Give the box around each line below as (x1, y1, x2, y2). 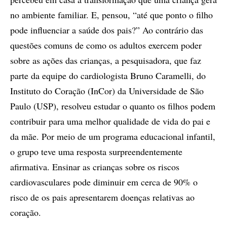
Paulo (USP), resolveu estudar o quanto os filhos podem (10, 99, 215, 112)
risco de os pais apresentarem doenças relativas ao (10, 191, 195, 203)
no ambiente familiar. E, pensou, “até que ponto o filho (10, 8, 213, 21)
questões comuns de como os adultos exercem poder (10, 39, 202, 51)
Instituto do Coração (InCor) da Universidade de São (10, 84, 204, 97)
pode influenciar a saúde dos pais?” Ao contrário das (10, 23, 203, 36)
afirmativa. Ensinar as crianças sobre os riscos (10, 160, 179, 173)
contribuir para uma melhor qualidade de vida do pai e (10, 115, 210, 127)
